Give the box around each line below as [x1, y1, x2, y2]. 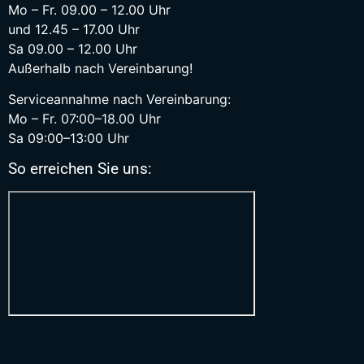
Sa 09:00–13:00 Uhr [8, 130, 129, 147]
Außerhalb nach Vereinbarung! [8, 59, 193, 76]
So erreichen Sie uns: [8, 159, 152, 179]
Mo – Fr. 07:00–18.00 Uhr [8, 110, 161, 128]
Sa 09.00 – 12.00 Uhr [8, 40, 137, 57]
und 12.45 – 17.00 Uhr [8, 20, 140, 37]
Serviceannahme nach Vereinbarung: [8, 91, 231, 108]
